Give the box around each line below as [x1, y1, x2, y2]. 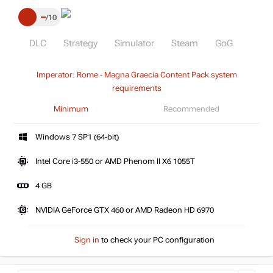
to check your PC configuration [99, 235, 214, 244]
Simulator [115, 38, 154, 48]
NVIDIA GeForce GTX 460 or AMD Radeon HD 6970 [35, 206, 214, 214]
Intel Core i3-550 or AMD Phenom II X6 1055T [35, 157, 195, 166]
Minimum [54, 105, 89, 113]
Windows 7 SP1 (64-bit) [35, 133, 119, 141]
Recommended [163, 105, 219, 113]
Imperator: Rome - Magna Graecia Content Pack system [36, 71, 237, 79]
